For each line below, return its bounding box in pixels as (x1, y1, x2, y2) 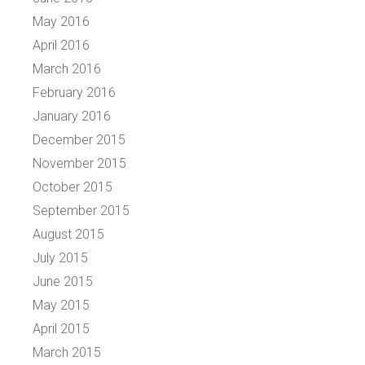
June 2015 (33, 273, 93, 289)
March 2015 (33, 344, 101, 360)
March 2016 (33, 60, 101, 77)
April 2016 (33, 37, 90, 53)
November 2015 (33, 155, 126, 171)
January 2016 (33, 108, 111, 124)
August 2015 (33, 226, 104, 242)
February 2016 (33, 84, 116, 100)
